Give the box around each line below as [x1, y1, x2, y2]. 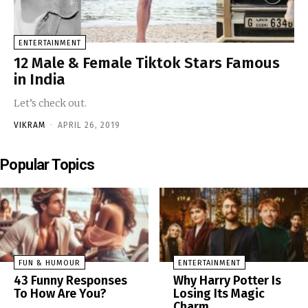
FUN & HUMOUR [19, 258, 80, 268]
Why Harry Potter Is [173, 273, 281, 289]
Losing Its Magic [173, 286, 265, 302]
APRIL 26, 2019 [58, 120, 120, 131]
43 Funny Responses [14, 273, 127, 289]
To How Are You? [14, 286, 107, 302]
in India [14, 70, 65, 89]
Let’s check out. [14, 97, 87, 110]
